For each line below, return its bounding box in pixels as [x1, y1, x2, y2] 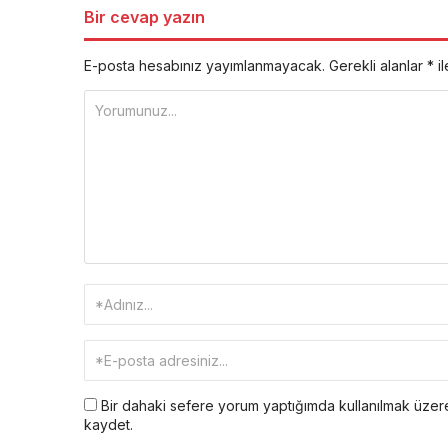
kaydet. [84, 416, 133, 434]
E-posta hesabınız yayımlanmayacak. [84, 57, 325, 75]
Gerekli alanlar [329, 57, 427, 75]
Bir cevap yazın [84, 7, 205, 28]
